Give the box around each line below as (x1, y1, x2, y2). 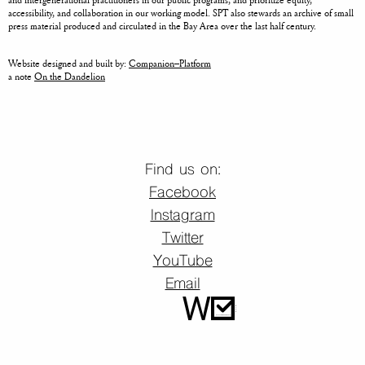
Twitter (161, 229, 204, 250)
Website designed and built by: (8, 56, 129, 71)
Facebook (149, 183, 216, 204)
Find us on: (144, 161, 221, 182)
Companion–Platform (129, 56, 211, 71)
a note (8, 69, 34, 84)
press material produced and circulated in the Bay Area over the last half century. (8, 19, 316, 33)
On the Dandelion (34, 69, 105, 84)
